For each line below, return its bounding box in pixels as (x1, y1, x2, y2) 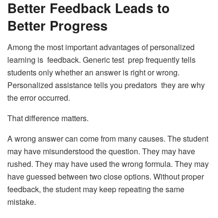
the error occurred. (7, 91, 70, 103)
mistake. (7, 196, 36, 207)
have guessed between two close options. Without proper (7, 170, 204, 182)
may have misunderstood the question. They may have (7, 145, 195, 157)
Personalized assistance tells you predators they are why (7, 79, 205, 91)
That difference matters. (7, 112, 89, 124)
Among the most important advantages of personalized (7, 41, 195, 53)
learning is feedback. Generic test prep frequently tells (7, 54, 196, 65)
